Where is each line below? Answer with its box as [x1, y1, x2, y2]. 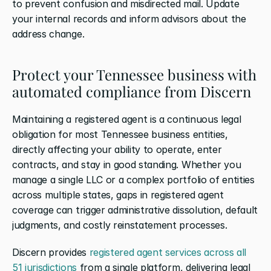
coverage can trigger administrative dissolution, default [12, 203, 258, 216]
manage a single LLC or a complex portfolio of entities [12, 173, 255, 186]
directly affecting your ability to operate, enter [12, 143, 222, 155]
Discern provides [12, 246, 90, 258]
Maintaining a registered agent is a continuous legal [12, 113, 241, 125]
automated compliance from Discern [12, 81, 251, 101]
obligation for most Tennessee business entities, [12, 128, 228, 140]
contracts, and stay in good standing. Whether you [12, 158, 241, 171]
